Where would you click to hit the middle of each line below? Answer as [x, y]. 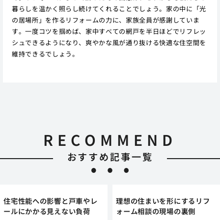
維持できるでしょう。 [45, 54]
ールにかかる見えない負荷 [47, 211]
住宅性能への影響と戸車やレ [51, 200]
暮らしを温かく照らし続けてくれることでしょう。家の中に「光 [109, 8]
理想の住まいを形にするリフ [163, 200]
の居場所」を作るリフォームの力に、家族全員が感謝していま [106, 20]
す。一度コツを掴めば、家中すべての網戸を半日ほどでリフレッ [109, 31]
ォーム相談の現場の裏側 [156, 211]
